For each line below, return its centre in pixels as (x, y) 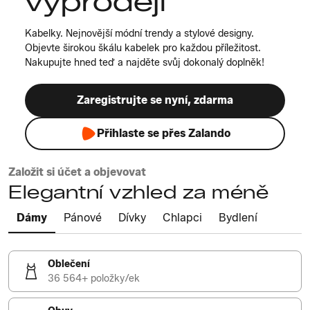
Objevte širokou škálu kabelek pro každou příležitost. (143, 48)
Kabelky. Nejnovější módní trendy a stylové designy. (139, 34)
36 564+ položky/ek (94, 279)
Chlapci (182, 218)
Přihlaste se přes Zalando (163, 133)
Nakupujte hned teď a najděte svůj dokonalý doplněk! (145, 63)
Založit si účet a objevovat (77, 172)
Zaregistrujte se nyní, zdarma (155, 100)
